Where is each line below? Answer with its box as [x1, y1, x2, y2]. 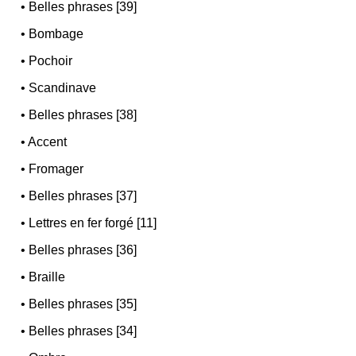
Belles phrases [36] [29, 242, 137, 257]
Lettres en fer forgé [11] [29, 215, 157, 230]
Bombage [29, 26, 84, 41]
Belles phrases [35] [29, 296, 137, 311]
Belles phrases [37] [29, 188, 137, 203]
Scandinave [29, 80, 97, 95]
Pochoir [29, 53, 73, 68]
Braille [29, 269, 66, 284]
